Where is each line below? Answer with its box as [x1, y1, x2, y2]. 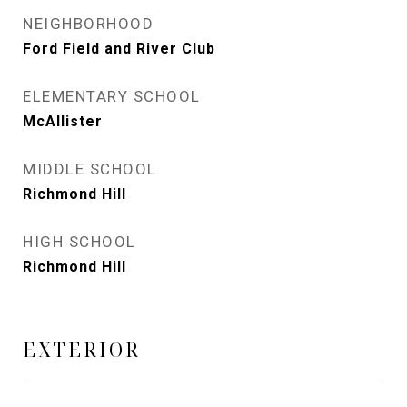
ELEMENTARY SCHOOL [23, 87, 201, 105]
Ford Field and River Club [23, 40, 215, 57]
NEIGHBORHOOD [23, 15, 154, 33]
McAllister [23, 113, 103, 130]
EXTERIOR [23, 337, 141, 362]
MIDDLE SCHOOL [23, 160, 157, 178]
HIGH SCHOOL [23, 233, 136, 251]
